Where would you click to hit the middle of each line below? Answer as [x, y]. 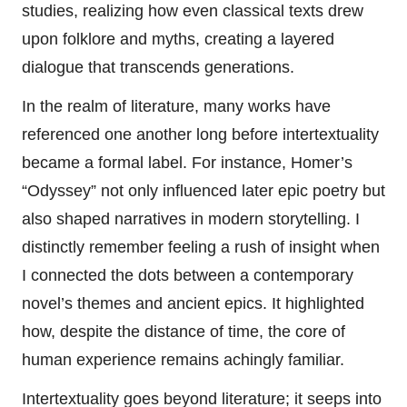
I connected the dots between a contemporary [188, 276]
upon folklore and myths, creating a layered [178, 40]
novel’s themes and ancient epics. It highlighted [193, 304]
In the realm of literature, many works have [176, 107]
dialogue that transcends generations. [158, 68]
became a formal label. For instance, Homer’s [187, 163]
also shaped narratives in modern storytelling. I [191, 219]
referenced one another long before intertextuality [200, 135]
